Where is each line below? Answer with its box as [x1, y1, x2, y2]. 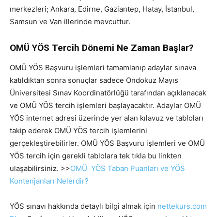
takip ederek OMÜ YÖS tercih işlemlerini [10, 126, 147, 136]
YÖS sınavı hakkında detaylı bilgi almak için [10, 201, 157, 211]
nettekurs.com [157, 201, 207, 211]
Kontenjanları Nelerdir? [10, 176, 91, 186]
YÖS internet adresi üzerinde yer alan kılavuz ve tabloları [10, 113, 203, 123]
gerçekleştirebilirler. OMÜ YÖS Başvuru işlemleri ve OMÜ [10, 139, 205, 148]
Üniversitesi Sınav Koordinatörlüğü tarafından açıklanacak [10, 88, 206, 98]
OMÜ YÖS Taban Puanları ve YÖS [70, 164, 185, 173]
